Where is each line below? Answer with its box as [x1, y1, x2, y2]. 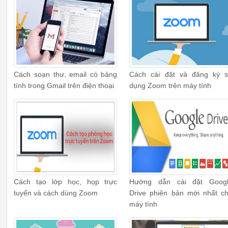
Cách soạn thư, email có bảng [14, 71, 118, 79]
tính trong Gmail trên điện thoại [14, 82, 115, 90]
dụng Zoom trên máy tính [129, 82, 212, 90]
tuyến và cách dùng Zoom [14, 189, 98, 197]
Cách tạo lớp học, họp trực [14, 178, 118, 186]
